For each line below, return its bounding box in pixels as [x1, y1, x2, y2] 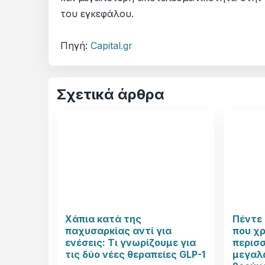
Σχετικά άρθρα [57, 86, 164, 104]
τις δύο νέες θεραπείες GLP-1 [65, 248, 205, 261]
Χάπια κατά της [65, 213, 141, 225]
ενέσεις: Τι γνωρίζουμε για [65, 237, 196, 249]
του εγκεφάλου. [60, 8, 137, 20]
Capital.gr [91, 40, 132, 52]
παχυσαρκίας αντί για [65, 225, 172, 237]
